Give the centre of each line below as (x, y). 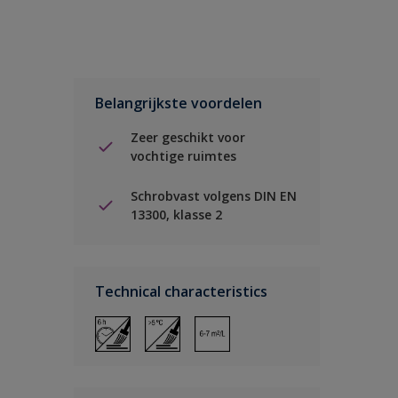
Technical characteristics (181, 291)
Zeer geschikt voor (188, 137)
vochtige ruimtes (183, 156)
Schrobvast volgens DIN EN (214, 196)
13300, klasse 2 (176, 215)
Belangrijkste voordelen (179, 103)
